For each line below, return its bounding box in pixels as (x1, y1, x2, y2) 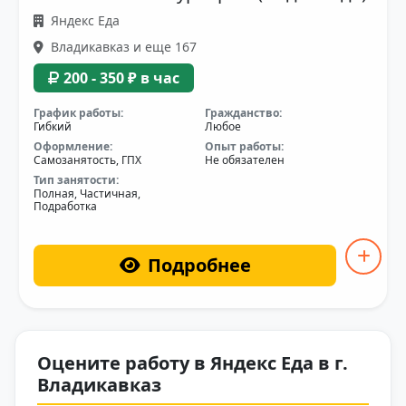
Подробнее (147, 252, 251, 277)
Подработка (34, 198, 97, 214)
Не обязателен (205, 151, 285, 168)
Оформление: (34, 138, 112, 154)
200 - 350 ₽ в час (63, 67, 179, 88)
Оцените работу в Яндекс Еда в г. (37, 350, 348, 375)
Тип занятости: (34, 171, 119, 188)
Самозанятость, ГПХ (34, 151, 141, 168)
